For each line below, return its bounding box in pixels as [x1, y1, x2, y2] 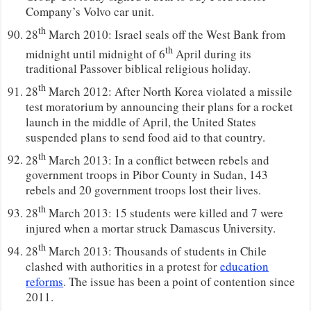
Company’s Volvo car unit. [26, 3, 155, 19]
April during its [173, 45, 252, 62]
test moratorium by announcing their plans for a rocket [26, 98, 294, 115]
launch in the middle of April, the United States [26, 113, 257, 130]
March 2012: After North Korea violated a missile [46, 83, 293, 99]
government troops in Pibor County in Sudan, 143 [26, 167, 269, 183]
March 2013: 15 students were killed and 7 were [46, 205, 284, 221]
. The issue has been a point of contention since [63, 273, 296, 289]
